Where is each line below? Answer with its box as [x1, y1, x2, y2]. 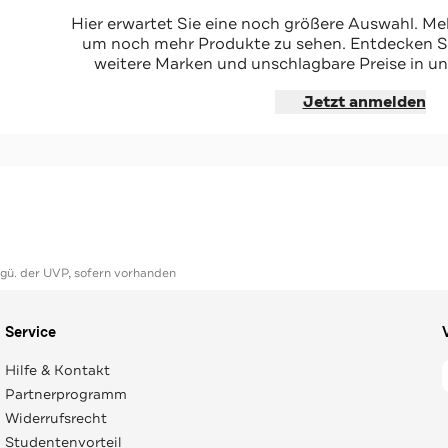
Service [4, 323, 56, 342]
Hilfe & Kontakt [4, 361, 110, 379]
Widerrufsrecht [4, 409, 107, 427]
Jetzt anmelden [302, 90, 426, 113]
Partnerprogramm [4, 385, 127, 403]
